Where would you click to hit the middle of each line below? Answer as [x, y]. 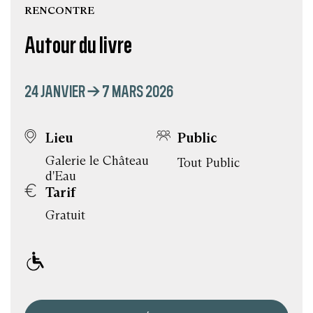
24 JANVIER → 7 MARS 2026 [99, 91]
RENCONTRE [59, 10]
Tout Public [209, 163]
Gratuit [65, 215]
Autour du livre [78, 45]
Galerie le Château [97, 161]
